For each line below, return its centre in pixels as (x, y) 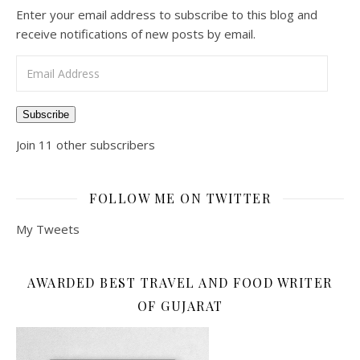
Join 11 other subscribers (86, 145)
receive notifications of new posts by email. (136, 34)
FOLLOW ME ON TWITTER (180, 198)
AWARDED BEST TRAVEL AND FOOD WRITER (180, 282)
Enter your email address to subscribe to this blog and (167, 14)
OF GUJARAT (180, 306)
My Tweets (48, 229)
